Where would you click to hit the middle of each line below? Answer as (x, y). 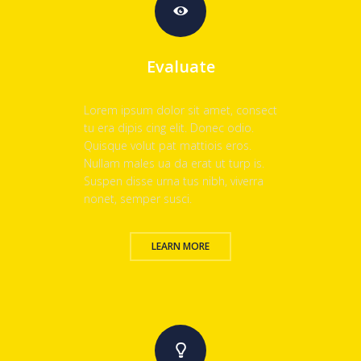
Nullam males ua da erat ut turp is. (174, 164)
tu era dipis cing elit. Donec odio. (169, 128)
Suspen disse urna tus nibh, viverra (174, 181)
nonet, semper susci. (138, 199)
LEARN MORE (180, 247)
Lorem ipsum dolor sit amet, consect (180, 110)
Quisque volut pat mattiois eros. (168, 146)
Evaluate (180, 67)
